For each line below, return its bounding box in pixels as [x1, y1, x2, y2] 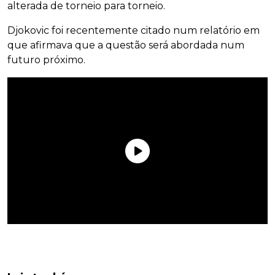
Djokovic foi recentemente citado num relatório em [7, 25, 260, 37]
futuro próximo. [7, 54, 85, 66]
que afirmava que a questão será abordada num [7, 39, 244, 52]
